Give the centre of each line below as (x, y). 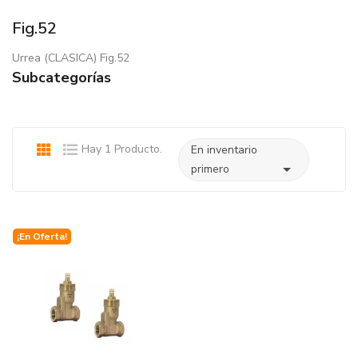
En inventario (224, 150)
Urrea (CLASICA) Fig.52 (71, 58)
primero (210, 169)
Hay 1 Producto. (122, 149)
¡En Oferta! (42, 237)
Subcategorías (62, 78)
